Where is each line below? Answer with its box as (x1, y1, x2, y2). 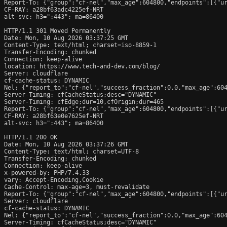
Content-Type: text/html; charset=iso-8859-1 (4, 41, 157, 49)
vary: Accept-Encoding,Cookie (4, 176, 103, 183)
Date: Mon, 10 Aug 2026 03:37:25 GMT (4, 34, 128, 42)
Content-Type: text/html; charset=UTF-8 (4, 147, 139, 155)
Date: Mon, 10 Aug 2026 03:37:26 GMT (4, 140, 128, 148)
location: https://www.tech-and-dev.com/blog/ (4, 62, 160, 70)
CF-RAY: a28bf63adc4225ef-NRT (4, 6, 103, 13)
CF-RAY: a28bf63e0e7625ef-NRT (4, 112, 103, 120)
